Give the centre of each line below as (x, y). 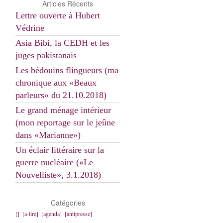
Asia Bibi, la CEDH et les (62, 43)
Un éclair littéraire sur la (60, 150)
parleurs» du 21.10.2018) (61, 95)
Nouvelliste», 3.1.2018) (58, 175)
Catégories (68, 203)
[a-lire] (30, 214)
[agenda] (52, 214)
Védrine (30, 28)
